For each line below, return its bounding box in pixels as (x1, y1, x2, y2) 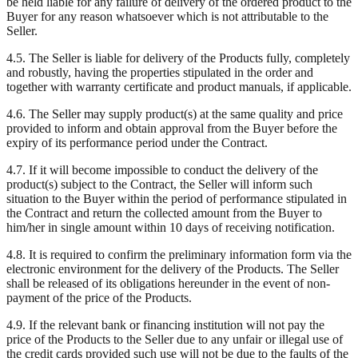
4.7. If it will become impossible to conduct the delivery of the (6, 162, 318, 177)
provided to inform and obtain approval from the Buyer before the (6, 121, 337, 135)
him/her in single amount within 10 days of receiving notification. (6, 220, 335, 234)
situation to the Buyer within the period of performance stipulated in (6, 191, 347, 205)
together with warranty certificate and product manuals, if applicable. (6, 79, 352, 93)
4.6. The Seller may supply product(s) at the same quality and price (6, 106, 343, 121)
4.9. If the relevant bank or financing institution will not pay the (6, 317, 324, 332)
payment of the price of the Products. (6, 290, 192, 304)
